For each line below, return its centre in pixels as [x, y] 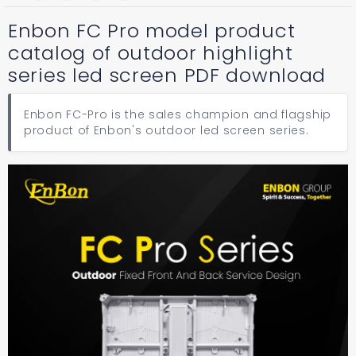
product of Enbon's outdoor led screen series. [166, 130]
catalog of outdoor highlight [151, 53]
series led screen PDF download [167, 75]
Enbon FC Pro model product [152, 31]
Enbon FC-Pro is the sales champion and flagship [178, 114]
